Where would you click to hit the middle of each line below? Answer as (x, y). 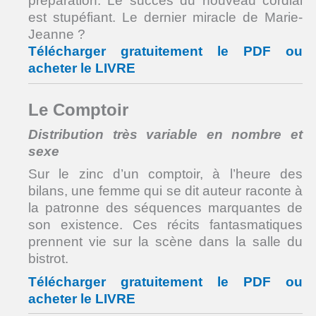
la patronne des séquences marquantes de (165, 208)
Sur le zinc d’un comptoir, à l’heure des (165, 174)
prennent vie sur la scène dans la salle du (165, 242)
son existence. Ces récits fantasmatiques (165, 225)
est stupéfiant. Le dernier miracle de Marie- (165, 18)
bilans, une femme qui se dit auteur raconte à (165, 191)
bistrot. (48, 259)
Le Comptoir (78, 110)
